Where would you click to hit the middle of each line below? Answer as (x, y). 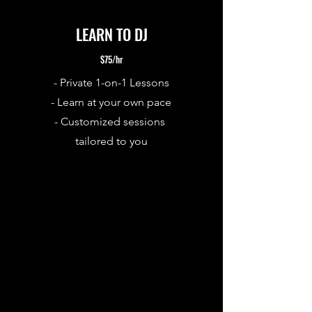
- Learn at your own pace (111, 102)
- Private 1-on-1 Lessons (111, 82)
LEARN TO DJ (111, 34)
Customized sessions (113, 121)
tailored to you (111, 141)
